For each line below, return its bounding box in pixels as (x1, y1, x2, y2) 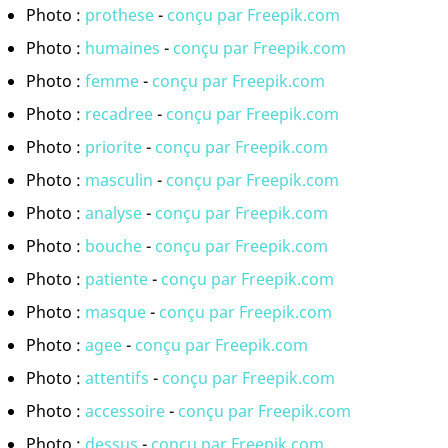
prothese (85, 4, 154, 27)
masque (85, 301, 146, 324)
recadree (85, 103, 153, 126)
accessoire (85, 400, 165, 423)
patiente (85, 268, 148, 291)
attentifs (85, 367, 149, 390)
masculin (85, 169, 153, 192)
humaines (85, 37, 160, 60)
